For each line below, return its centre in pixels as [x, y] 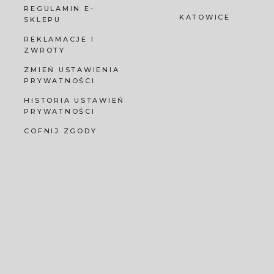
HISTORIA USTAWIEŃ [74, 101]
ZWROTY [45, 50]
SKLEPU [43, 20]
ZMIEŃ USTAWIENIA [72, 70]
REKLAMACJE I [59, 39]
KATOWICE [205, 17]
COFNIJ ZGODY [61, 131]
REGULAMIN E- [59, 9]
